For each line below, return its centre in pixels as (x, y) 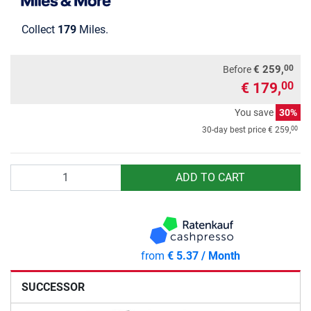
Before (238, 69)
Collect (40, 29)
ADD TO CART (211, 177)
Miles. (92, 29)
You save (255, 112)
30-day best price (235, 129)
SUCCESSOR (53, 287)
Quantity (31, 171)
